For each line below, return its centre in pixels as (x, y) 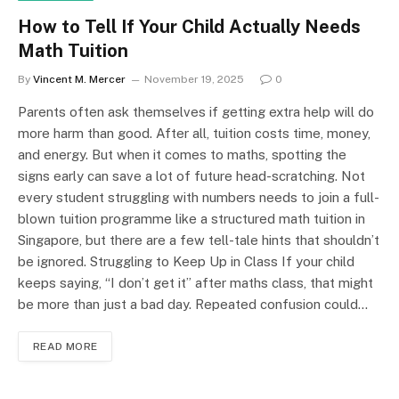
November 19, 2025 (194, 80)
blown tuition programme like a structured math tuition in (191, 219)
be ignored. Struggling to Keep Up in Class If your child (186, 262)
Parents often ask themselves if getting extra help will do (196, 112)
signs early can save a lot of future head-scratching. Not (191, 176)
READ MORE (65, 347)
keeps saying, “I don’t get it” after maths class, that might (195, 283)
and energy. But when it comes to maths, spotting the (182, 155)
